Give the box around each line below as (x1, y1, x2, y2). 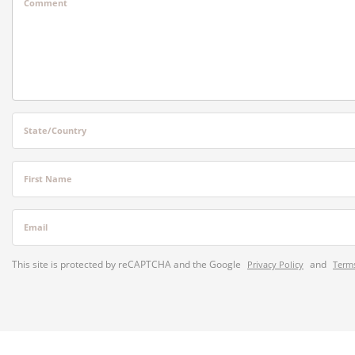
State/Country (24, 124, 86, 136)
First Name (24, 172, 72, 185)
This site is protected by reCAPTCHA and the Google (12, 258, 243, 271)
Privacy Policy (247, 258, 303, 270)
